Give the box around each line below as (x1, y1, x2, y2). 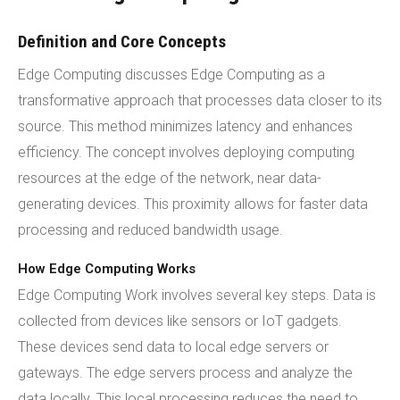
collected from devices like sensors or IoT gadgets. (18, 312, 342, 329)
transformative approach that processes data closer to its (18, 92, 382, 109)
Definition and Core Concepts (18, 31, 226, 52)
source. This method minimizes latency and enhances (18, 118, 353, 135)
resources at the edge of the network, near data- (18, 170, 321, 187)
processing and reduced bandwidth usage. (18, 221, 283, 238)
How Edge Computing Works (18, 261, 196, 277)
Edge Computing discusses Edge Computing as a (18, 66, 325, 83)
